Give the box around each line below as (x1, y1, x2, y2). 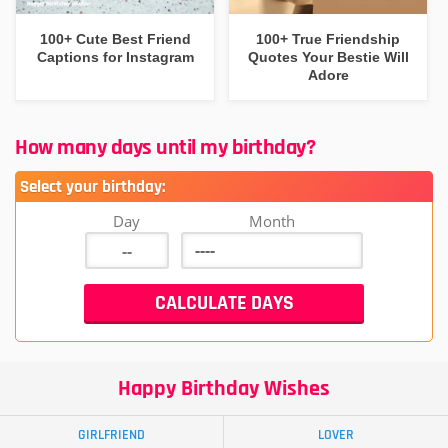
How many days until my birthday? (15, 134, 315, 163)
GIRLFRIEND (78, 426, 145, 445)
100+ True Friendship (256, 30, 401, 47)
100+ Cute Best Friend (39, 30, 191, 47)
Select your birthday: (20, 176, 165, 199)
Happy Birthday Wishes (118, 375, 330, 404)
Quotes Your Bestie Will (247, 48, 409, 65)
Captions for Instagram (36, 48, 194, 65)
